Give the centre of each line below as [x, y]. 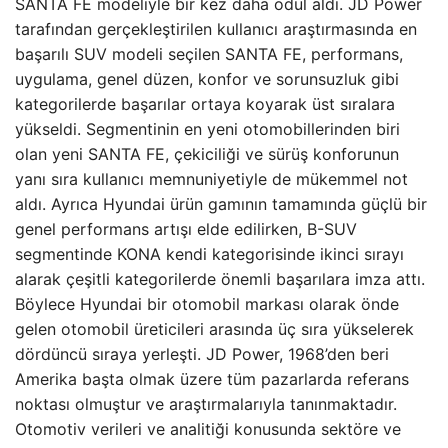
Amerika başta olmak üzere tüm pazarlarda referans [212, 379]
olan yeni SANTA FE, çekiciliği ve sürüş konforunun [207, 154]
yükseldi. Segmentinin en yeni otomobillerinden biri [207, 129]
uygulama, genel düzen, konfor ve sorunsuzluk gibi [207, 79]
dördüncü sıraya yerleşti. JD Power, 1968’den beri [202, 354]
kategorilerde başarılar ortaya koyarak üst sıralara [205, 104]
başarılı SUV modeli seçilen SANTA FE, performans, [209, 54]
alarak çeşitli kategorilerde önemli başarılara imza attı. [220, 279]
